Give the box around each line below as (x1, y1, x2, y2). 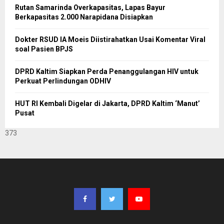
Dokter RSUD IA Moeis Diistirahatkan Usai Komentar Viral (15, 35, 205, 43)
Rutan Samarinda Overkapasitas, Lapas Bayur (15, 3, 165, 11)
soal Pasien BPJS (15, 44, 73, 53)
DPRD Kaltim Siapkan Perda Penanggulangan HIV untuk (15, 67, 198, 75)
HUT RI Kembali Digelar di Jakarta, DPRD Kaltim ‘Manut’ (15, 99, 200, 107)
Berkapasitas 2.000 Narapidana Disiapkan (15, 12, 153, 21)
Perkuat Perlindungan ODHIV (15, 76, 111, 85)
